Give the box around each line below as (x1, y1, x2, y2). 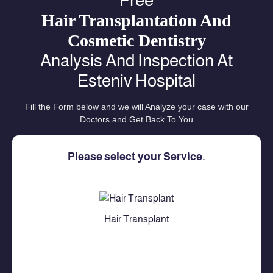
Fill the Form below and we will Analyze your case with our (24, 101, 249, 112)
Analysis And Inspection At (40, 51, 233, 70)
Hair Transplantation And (41, 10, 232, 30)
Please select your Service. (68, 151, 205, 163)
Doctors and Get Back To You (80, 114, 193, 124)
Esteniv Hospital (77, 71, 196, 90)
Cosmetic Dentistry (67, 30, 206, 50)
